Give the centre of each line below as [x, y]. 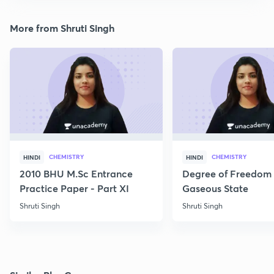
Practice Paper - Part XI [74, 188]
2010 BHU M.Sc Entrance [76, 174]
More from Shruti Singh [62, 28]
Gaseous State [215, 188]
